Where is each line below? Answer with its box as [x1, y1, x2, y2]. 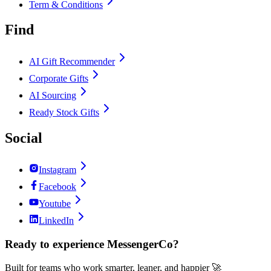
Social [5, 130, 42, 146]
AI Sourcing [29, 90, 76, 101]
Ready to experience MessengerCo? [5, 237, 179, 250]
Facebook [39, 181, 76, 192]
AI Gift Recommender [29, 56, 115, 67]
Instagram [39, 165, 76, 175]
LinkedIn [39, 215, 74, 226]
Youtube [39, 198, 71, 209]
